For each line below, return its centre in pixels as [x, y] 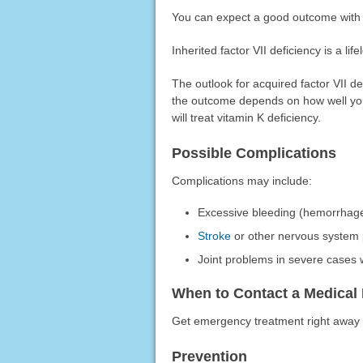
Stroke [215, 236]
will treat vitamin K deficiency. [246, 118]
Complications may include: [241, 181]
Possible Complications [254, 154]
